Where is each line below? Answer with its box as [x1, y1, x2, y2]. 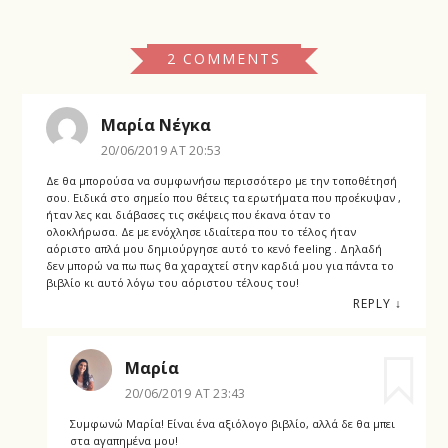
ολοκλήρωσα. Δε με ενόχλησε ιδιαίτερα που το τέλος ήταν [45, 224, 356, 240]
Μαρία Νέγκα [100, 114, 211, 137]
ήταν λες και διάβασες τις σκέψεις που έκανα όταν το [45, 207, 331, 223]
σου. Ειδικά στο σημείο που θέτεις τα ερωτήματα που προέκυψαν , [45, 190, 401, 206]
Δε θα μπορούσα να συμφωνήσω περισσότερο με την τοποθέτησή [45, 173, 397, 189]
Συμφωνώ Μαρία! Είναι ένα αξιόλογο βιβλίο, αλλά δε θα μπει [69, 415, 395, 431]
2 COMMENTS [167, 48, 281, 68]
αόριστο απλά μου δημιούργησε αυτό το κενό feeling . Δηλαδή [45, 241, 382, 257]
